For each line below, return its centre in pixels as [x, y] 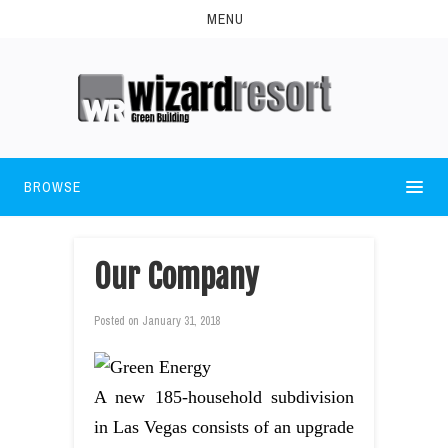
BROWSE [52, 186]
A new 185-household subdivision [224, 396]
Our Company [176, 276]
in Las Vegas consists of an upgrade [224, 426]
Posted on [116, 320]
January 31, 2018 [179, 320]
